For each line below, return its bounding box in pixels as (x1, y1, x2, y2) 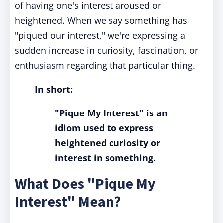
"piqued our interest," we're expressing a (15, 29, 185, 41)
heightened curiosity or (55, 137, 160, 149)
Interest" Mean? (15, 192, 121, 211)
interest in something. (55, 152, 156, 164)
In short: (35, 83, 73, 95)
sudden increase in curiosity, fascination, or (15, 44, 198, 56)
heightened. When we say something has (15, 14, 187, 26)
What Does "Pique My (15, 174, 156, 193)
